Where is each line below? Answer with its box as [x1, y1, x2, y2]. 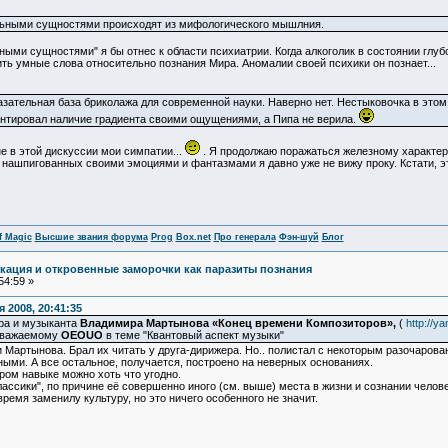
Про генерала [213, 232, 276, 243]
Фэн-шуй [278, 232, 319, 243]
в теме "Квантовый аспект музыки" [102, 329, 284, 342]
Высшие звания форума [34, 232, 148, 243]
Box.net [175, 232, 211, 243]
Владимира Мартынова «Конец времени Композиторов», [79, 317, 399, 330]
